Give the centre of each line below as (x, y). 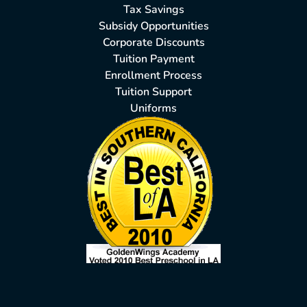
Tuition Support (153, 92)
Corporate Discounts (153, 43)
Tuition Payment (153, 59)
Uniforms (153, 109)
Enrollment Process (153, 76)
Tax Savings (153, 10)
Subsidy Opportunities (153, 26)
